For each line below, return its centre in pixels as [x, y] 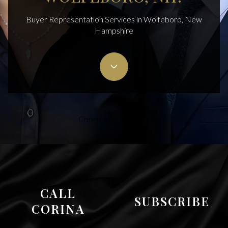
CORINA [58, 209]
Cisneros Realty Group [114, 119]
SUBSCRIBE [172, 201]
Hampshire [114, 30]
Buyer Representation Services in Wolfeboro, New [114, 19]
